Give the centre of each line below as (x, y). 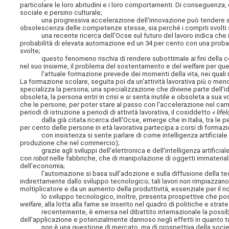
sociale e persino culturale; (61, 12)
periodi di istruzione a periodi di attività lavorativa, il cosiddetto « (118, 112)
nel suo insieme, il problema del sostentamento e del (102, 66)
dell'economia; (43, 166)
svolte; (30, 51)
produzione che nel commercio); (70, 143)
